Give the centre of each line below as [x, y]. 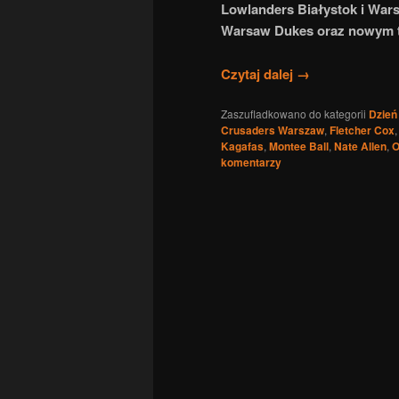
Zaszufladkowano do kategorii [293, 114]
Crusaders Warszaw [273, 130]
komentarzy [251, 163]
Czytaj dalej [259, 73]
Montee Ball [299, 147]
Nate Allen [360, 147]
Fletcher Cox [362, 130]
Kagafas [242, 147]
